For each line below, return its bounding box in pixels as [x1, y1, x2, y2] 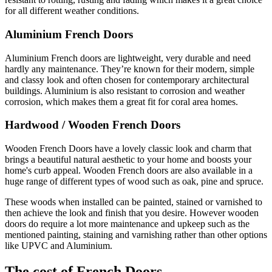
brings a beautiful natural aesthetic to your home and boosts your [5, 154, 251, 165]
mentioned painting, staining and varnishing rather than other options [5, 229, 267, 240]
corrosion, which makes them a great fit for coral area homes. [5, 96, 238, 107]
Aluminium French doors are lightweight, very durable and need [5, 52, 251, 63]
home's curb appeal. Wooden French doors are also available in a [5, 165, 253, 175]
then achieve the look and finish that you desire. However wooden [5, 207, 259, 218]
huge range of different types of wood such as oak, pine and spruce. [5, 175, 266, 186]
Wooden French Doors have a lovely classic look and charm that [5, 143, 251, 154]
